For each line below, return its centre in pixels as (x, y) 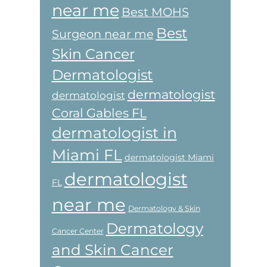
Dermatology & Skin (164, 208)
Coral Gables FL (99, 113)
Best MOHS (155, 12)
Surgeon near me (103, 34)
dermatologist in (114, 133)
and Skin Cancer (112, 249)
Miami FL (87, 155)
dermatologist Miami (169, 157)
